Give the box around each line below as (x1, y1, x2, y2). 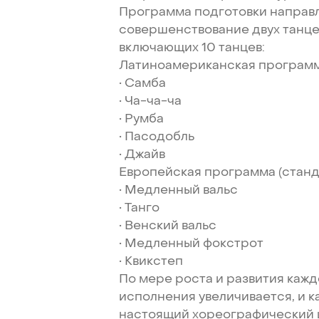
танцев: (219, 38, 266, 56)
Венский (125, 216, 179, 234)
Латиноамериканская (119, 56, 256, 73)
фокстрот (203, 234, 264, 251)
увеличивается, (199, 288, 296, 305)
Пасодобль (125, 127, 195, 145)
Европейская (119, 163, 202, 180)
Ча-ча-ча (125, 92, 182, 109)
